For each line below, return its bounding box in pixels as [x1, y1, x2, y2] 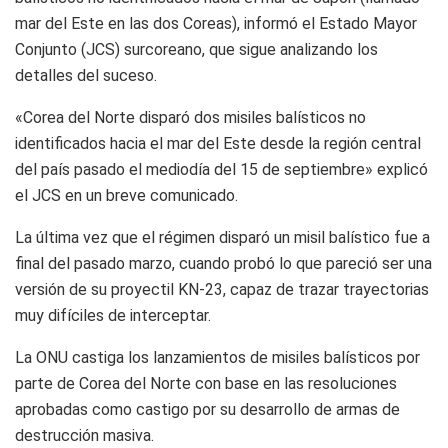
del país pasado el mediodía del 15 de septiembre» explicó [15, 159, 428, 179]
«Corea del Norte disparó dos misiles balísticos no [15, 107, 366, 127]
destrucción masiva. [15, 425, 154, 445]
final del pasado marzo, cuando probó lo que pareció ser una [15, 253, 432, 273]
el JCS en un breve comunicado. [15, 185, 238, 205]
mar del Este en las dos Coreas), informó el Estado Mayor [15, 13, 417, 33]
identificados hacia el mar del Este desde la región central [15, 133, 421, 153]
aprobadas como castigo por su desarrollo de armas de [15, 399, 400, 419]
